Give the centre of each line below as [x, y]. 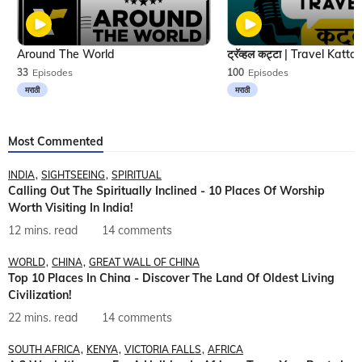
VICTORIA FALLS [163, 350]
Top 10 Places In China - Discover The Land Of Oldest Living [171, 278]
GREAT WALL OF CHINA [144, 263]
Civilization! [40, 295]
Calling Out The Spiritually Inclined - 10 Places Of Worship [166, 191]
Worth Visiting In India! [71, 208]
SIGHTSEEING [73, 175]
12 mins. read [43, 231]
